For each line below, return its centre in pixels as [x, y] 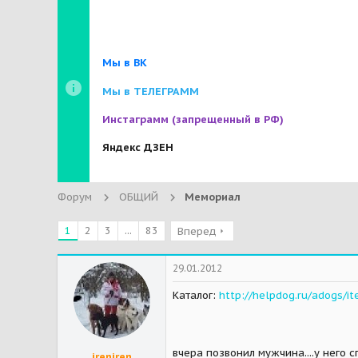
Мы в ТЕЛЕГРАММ [151, 91]
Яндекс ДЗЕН [138, 148]
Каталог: [196, 295]
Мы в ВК [125, 63]
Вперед [197, 231]
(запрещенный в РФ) [228, 120]
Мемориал [213, 197]
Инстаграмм [137, 120]
